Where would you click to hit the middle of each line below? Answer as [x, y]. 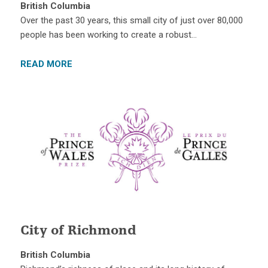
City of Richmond [78, 232]
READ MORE [46, 64]
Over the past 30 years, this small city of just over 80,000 [131, 20]
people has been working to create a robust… [108, 34]
